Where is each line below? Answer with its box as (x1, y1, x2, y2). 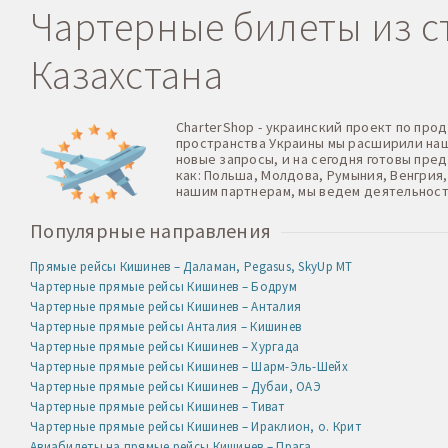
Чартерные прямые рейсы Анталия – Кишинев (30, 317, 302, 335)
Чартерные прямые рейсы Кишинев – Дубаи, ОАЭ (30, 377, 322, 395)
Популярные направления (30, 217, 272, 243)
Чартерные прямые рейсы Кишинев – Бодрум (30, 277, 297, 295)
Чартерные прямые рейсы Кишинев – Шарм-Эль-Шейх (30, 357, 348, 375)
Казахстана (30, 49, 223, 100)
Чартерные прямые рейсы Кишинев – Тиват (30, 397, 285, 415)
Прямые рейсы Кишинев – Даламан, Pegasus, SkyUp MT (30, 257, 353, 275)
